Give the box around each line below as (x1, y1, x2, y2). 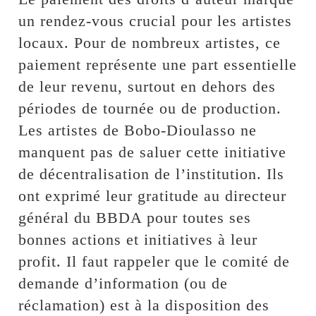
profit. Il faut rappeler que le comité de (18, 253, 291, 271)
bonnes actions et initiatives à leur (18, 231, 258, 249)
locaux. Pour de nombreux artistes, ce (18, 34, 281, 52)
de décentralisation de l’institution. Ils (18, 165, 285, 183)
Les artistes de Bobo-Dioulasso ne (18, 121, 257, 140)
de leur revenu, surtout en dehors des (18, 78, 276, 96)
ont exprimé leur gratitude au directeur (18, 187, 287, 205)
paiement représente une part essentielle (18, 56, 298, 74)
